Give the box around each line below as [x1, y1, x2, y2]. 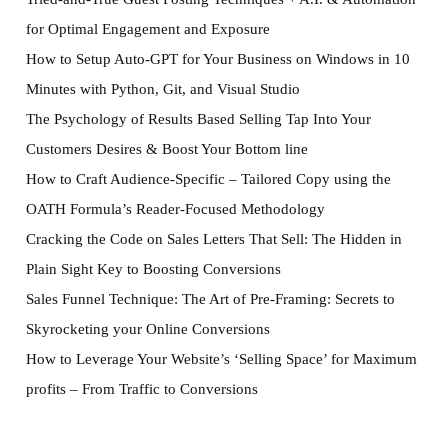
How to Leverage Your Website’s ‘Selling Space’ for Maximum [25, 350, 417, 368]
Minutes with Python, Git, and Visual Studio [25, 80, 300, 98]
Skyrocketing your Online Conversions [25, 320, 270, 338]
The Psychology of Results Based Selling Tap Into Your [25, 110, 371, 128]
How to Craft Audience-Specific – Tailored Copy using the [25, 170, 391, 188]
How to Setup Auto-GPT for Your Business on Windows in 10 [25, 50, 410, 68]
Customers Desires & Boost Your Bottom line [25, 140, 308, 158]
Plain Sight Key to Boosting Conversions [25, 260, 281, 278]
